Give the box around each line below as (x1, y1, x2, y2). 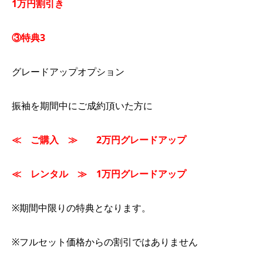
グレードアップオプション (12, 65, 124, 78)
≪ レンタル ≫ (12, 167, 87, 180)
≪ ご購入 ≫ (12, 133, 77, 146)
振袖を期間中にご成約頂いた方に (12, 99, 153, 112)
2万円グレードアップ (96, 133, 186, 146)
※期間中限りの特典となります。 (12, 201, 151, 214)
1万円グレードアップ (96, 167, 186, 180)
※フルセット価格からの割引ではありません (12, 235, 198, 248)
